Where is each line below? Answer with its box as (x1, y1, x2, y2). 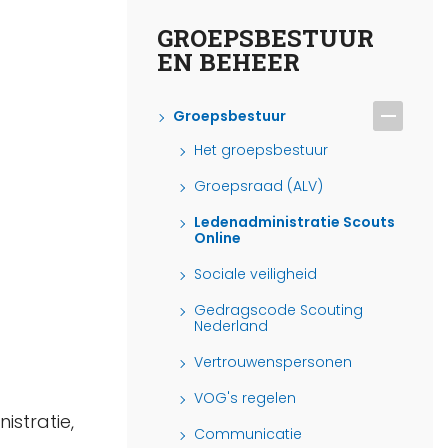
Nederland (194, 315, 268, 336)
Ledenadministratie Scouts (194, 211, 395, 232)
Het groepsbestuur (194, 139, 328, 160)
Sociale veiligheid (194, 263, 317, 284)
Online (194, 227, 241, 248)
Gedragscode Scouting (194, 299, 363, 320)
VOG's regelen (194, 387, 296, 408)
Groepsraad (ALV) (194, 175, 323, 196)
